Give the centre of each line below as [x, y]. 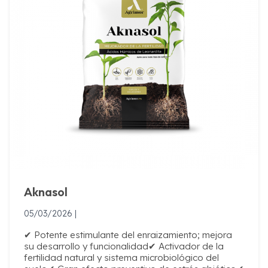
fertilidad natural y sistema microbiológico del [121, 257]
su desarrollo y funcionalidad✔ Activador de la [124, 246]
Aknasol [46, 191]
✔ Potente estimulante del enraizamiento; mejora [128, 234]
